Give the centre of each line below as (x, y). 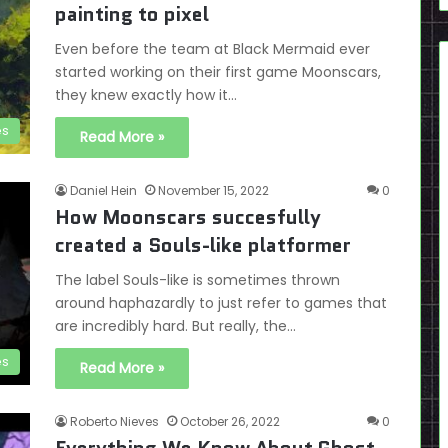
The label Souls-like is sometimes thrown (197, 280)
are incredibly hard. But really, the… (175, 326)
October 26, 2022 (230, 421)
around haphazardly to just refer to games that (221, 303)
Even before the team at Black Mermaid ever (212, 49)
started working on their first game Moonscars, (218, 72)
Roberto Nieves (114, 421)
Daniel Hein (103, 190)
